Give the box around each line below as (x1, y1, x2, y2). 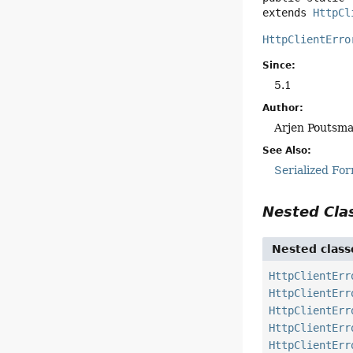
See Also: (262, 144, 312, 156)
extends (262, 6, 314, 19)
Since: (262, 59, 296, 71)
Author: (262, 102, 304, 113)
